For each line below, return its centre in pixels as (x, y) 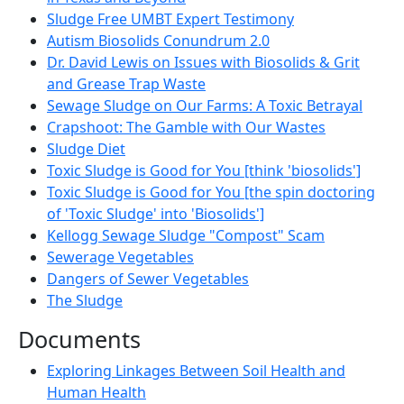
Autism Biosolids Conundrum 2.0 (158, 40)
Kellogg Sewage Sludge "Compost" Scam (186, 235)
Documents (79, 339)
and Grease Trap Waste (126, 83)
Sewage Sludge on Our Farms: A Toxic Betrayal (205, 105)
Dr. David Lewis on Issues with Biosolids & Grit (203, 62)
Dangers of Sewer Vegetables (148, 278)
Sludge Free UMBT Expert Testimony (170, 18)
